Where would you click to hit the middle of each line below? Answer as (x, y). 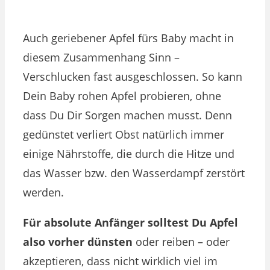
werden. (43, 193)
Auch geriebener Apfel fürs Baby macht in (128, 38)
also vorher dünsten (78, 242)
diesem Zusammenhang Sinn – (101, 58)
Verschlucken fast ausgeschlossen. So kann (133, 77)
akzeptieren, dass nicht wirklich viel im (120, 261)
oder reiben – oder (181, 242)
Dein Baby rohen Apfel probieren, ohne (122, 96)
